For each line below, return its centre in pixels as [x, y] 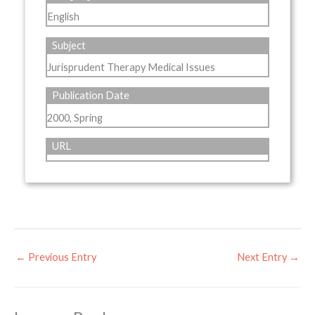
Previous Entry [61, 257]
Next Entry [263, 257]
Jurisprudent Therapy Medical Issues [131, 67]
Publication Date [91, 96]
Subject [69, 45]
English [63, 16]
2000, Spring [75, 117]
